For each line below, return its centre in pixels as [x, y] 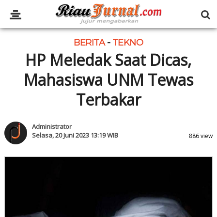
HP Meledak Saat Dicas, [108, 60]
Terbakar [108, 100]
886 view [201, 136]
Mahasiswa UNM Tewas [108, 80]
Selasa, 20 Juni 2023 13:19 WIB [75, 135]
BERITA [90, 43]
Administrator [52, 126]
